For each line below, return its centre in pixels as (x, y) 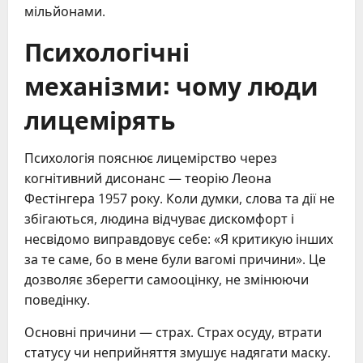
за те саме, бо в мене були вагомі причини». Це (175, 259)
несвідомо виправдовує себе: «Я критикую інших (179, 239)
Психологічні (107, 50)
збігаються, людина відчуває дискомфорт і (159, 218)
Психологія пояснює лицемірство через (151, 158)
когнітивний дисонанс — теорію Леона (148, 178)
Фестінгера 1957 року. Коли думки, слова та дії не (179, 198)
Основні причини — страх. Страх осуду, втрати (173, 332)
